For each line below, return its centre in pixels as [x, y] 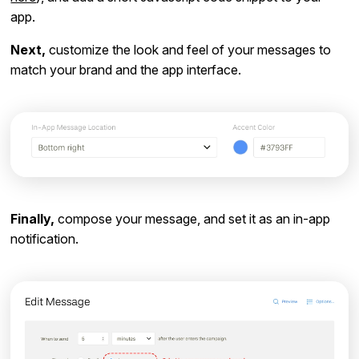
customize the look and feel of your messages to [189, 49]
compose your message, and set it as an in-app [193, 218]
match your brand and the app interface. [126, 69]
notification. [45, 238]
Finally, [33, 218]
